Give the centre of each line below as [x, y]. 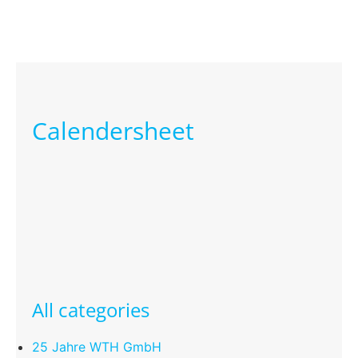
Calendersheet [113, 130]
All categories [91, 309]
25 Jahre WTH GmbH [97, 346]
